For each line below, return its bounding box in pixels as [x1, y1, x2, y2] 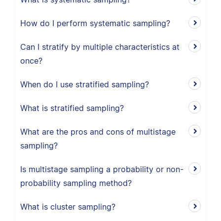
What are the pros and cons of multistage [20, 127, 176, 137]
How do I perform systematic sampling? [20, 18, 170, 28]
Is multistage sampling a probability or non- [20, 164, 184, 174]
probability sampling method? [20, 178, 132, 188]
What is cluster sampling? [20, 202, 115, 212]
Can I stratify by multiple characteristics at [20, 42, 180, 52]
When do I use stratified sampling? [20, 79, 149, 89]
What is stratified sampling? [20, 103, 124, 113]
